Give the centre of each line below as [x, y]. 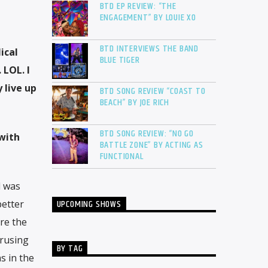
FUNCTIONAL [121, 157]
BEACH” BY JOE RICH [134, 103]
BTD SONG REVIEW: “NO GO [147, 134]
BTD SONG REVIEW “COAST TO [153, 92]
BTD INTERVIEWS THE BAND [149, 49]
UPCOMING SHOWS [89, 205]
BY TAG [70, 249]
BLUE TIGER [120, 60]
